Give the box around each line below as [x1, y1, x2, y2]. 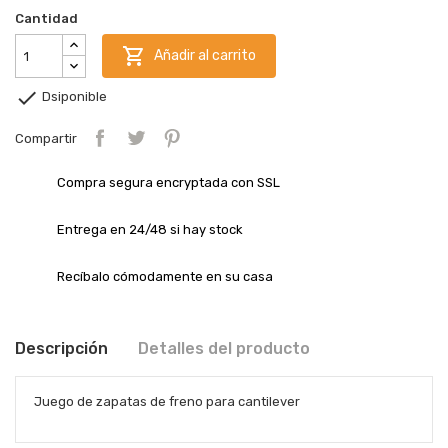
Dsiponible [39, 89, 107, 105]
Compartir [15, 130, 77, 146]
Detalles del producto [138, 339, 310, 358]
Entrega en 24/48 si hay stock [57, 221, 243, 237]
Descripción [15, 339, 108, 358]
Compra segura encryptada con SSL [57, 174, 280, 190]
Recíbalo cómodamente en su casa [57, 268, 273, 284]
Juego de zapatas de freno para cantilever [31, 394, 300, 409]
